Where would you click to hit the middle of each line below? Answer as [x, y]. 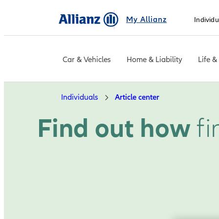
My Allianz [147, 20]
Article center [137, 97]
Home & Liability [154, 59]
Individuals [80, 97]
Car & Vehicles [87, 59]
